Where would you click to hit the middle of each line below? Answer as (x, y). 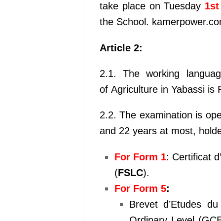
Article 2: (121, 48)
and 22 (116, 131)
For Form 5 (140, 188)
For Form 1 (140, 157)
